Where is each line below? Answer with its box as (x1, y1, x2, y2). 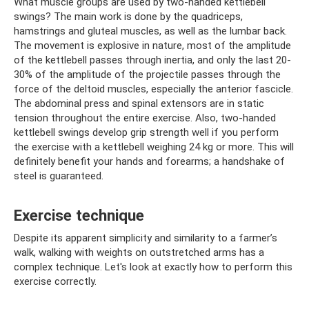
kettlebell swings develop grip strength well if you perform (14, 126, 279, 139)
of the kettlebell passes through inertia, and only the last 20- (14, 54, 291, 67)
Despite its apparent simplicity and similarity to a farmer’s (14, 232, 277, 245)
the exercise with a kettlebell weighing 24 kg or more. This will (14, 141, 294, 154)
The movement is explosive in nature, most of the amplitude (14, 39, 291, 52)
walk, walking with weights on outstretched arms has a (14, 246, 264, 259)
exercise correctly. (14, 275, 97, 288)
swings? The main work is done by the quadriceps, (14, 10, 243, 23)
